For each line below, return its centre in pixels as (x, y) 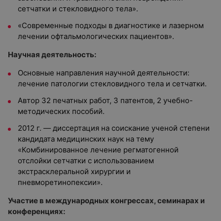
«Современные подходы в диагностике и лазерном (111, 25)
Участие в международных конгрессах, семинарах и (106, 201)
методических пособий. (61, 111)
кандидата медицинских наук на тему (86, 139)
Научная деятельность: (52, 55)
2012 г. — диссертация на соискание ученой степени (114, 128)
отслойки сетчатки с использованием (86, 161)
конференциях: (37, 211)
